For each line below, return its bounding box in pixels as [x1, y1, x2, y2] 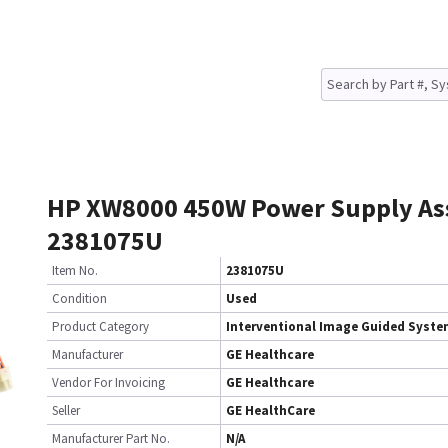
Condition [52, 290, 107, 307]
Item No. [52, 262, 98, 279]
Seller [52, 402, 80, 419]
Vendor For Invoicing [52, 374, 165, 391]
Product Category [52, 318, 149, 335]
